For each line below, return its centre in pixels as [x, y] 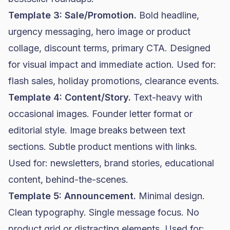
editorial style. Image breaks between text [97, 130]
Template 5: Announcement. [72, 196]
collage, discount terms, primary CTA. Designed [109, 48]
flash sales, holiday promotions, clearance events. [114, 81]
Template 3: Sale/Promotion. [72, 15]
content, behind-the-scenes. [68, 179]
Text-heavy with [167, 97]
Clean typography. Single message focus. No [104, 212]
